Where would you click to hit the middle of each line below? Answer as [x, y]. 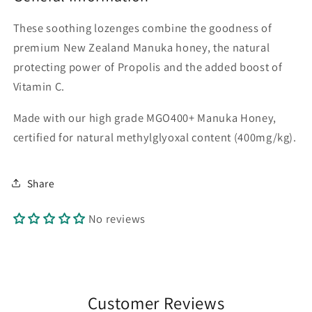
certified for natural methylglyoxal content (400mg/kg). [155, 137]
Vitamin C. [39, 87]
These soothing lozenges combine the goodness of [142, 28]
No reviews [117, 219]
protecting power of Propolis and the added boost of [148, 67]
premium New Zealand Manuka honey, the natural [141, 48]
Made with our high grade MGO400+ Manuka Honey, [145, 117]
